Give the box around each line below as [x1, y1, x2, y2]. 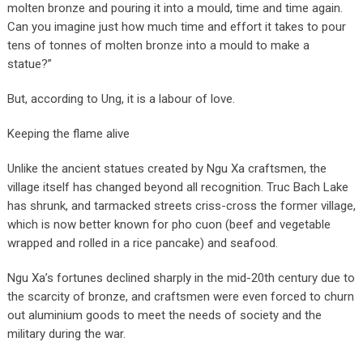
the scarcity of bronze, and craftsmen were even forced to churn [6, 288, 354, 304]
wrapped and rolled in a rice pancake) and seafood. [6, 235, 278, 250]
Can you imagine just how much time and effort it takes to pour [6, 19, 346, 34]
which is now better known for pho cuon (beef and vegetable [6, 216, 331, 232]
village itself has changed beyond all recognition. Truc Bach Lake [6, 179, 348, 194]
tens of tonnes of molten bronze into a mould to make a [6, 37, 310, 53]
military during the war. [6, 326, 126, 341]
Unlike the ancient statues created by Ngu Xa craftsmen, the [6, 160, 327, 176]
